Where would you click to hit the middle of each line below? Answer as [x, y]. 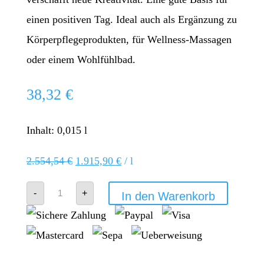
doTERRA [69, 186]
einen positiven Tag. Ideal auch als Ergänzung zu [131, 19]
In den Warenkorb [168, 196]
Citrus [59, 197]
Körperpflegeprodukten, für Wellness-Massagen [129, 39]
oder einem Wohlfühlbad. [81, 59]
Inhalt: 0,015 [55, 130]
